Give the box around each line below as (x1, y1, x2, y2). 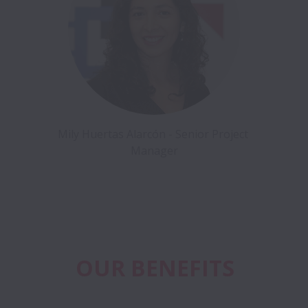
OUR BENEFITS (75, 253, 234, 283)
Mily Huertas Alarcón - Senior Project (57, 126, 248, 142)
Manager (130, 143, 178, 159)
